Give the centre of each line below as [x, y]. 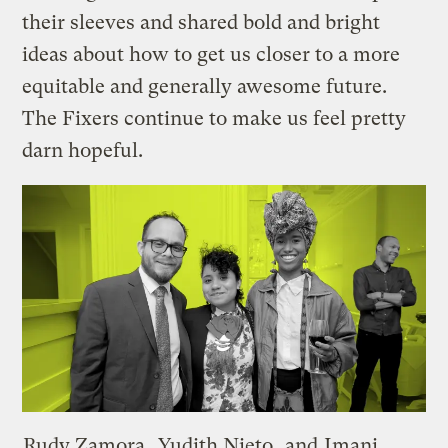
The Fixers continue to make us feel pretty [214, 119]
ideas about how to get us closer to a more [211, 55]
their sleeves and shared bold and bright [201, 23]
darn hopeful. [83, 151]
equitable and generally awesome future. [205, 87]
